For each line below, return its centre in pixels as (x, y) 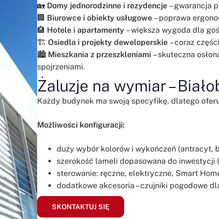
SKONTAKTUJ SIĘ (81, 207)
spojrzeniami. (61, 66)
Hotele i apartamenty (86, 30)
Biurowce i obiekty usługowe (100, 18)
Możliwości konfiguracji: (81, 125)
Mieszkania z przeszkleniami (100, 54)
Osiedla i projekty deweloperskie (108, 42)
